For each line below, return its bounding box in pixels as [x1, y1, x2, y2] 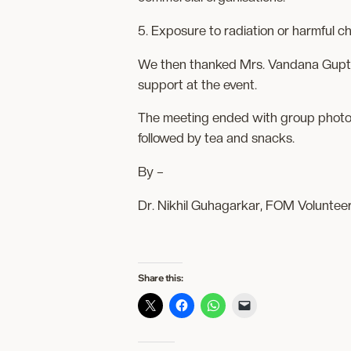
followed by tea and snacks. [138, 130, 295, 147]
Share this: [138, 271, 183, 284]
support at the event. [138, 76, 257, 92]
